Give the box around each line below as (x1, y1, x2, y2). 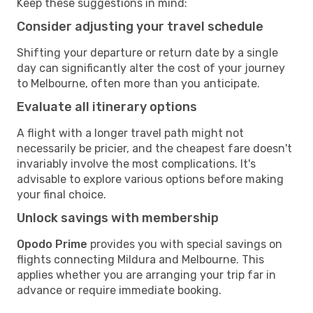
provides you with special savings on (87, 237, 282, 251)
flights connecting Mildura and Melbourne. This (17, 252, 264, 266)
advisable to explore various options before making (17, 172, 284, 186)
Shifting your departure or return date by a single (17, 45, 278, 59)
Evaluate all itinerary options (17, 99, 197, 115)
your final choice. (17, 187, 106, 201)
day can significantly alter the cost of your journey (17, 61, 285, 75)
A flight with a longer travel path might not (17, 126, 244, 140)
